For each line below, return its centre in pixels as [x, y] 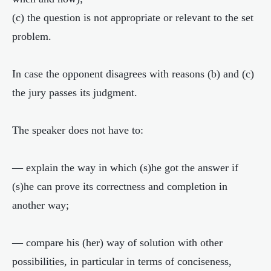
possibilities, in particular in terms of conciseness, [122, 261]
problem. [32, 36]
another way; [41, 205]
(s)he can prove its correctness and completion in [120, 186]
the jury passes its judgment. [75, 93]
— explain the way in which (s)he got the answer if [125, 168]
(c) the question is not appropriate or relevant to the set [133, 18]
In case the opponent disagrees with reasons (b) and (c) [133, 74]
